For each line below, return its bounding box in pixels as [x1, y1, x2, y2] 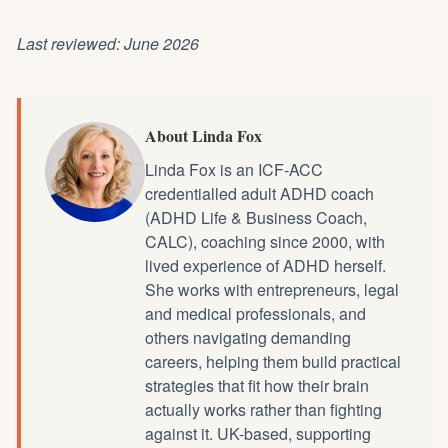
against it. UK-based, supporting [145, 421, 371, 445]
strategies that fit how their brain [145, 373, 369, 397]
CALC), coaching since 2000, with [145, 229, 385, 253]
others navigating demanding [145, 325, 351, 349]
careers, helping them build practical [145, 349, 401, 373]
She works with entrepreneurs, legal [145, 277, 399, 301]
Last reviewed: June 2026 [17, 31, 199, 55]
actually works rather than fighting [145, 397, 382, 421]
